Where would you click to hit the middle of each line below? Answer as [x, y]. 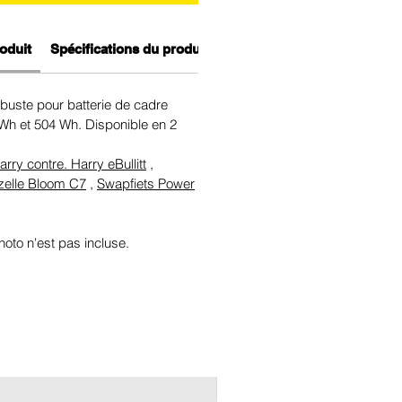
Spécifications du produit [129, 49]
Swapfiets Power [146, 184]
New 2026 [257, 389]
